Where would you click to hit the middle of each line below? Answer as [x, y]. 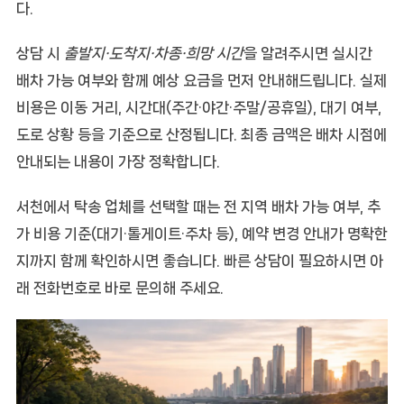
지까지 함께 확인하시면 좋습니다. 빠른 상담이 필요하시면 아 [199, 260]
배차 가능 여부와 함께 [84, 80]
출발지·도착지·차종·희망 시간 [153, 53]
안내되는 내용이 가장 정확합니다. [118, 161]
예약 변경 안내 [285, 233]
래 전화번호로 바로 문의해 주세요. [119, 287]
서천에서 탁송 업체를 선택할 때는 [119, 206]
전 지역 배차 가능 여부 [291, 206]
